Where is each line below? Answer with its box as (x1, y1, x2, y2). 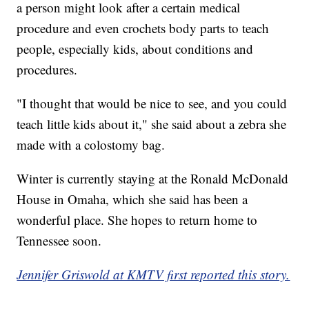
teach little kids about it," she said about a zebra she (17, 115, 287, 133)
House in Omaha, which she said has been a (17, 190, 248, 208)
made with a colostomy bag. (17, 136, 166, 154)
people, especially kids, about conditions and (17, 40, 254, 58)
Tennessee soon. (17, 232, 102, 250)
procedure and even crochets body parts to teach (17, 19, 270, 37)
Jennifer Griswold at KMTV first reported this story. (17, 266, 290, 283)
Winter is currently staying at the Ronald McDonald (17, 170, 289, 188)
